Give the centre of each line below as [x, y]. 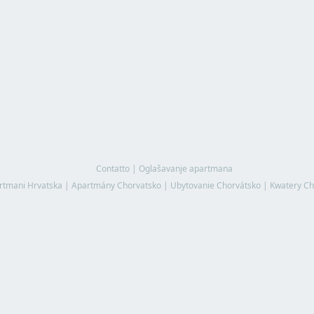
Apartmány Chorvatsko [116, 185]
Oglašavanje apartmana [185, 169]
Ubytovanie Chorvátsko [215, 185]
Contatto [112, 169]
